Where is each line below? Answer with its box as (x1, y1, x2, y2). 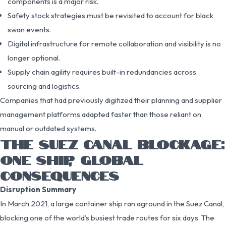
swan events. (8, 24, 51, 34)
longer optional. (8, 52, 60, 63)
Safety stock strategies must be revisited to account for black (8, 10, 213, 20)
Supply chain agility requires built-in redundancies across (8, 67, 196, 77)
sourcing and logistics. (8, 81, 81, 91)
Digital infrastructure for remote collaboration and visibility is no (8, 38, 221, 48)
